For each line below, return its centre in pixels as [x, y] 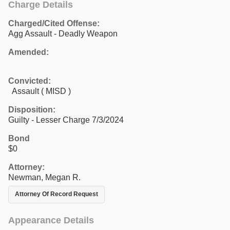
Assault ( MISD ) [40, 91]
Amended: [28, 52]
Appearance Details [51, 220]
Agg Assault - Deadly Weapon [63, 33]
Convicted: [30, 81]
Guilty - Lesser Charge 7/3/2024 [66, 120]
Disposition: [32, 109]
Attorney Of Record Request [56, 194]
